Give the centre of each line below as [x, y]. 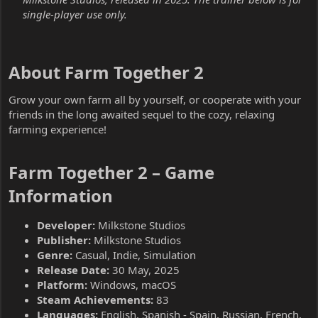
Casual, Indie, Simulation [134, 254]
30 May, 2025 [144, 269]
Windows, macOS [132, 284]
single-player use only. [75, 14]
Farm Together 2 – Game [111, 172]
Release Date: [73, 269]
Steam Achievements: [95, 299]
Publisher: [64, 240]
